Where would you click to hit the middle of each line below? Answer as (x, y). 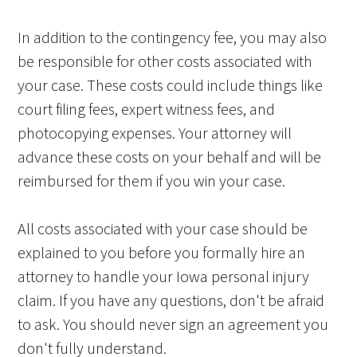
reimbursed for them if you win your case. (152, 181)
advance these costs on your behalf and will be (170, 157)
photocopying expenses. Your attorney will (155, 133)
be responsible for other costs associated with (165, 61)
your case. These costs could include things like (171, 85)
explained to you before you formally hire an (162, 253)
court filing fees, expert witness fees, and (147, 109)
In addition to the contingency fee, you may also (173, 37)
